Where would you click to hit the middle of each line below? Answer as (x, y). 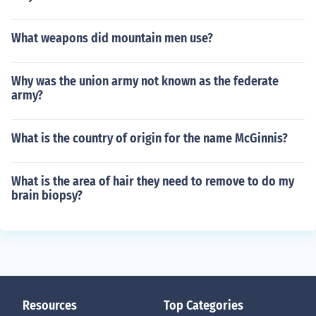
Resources (50, 305)
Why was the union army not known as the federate (145, 81)
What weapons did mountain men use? (112, 38)
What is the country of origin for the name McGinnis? (150, 138)
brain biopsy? (47, 195)
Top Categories (203, 305)
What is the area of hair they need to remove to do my (153, 181)
